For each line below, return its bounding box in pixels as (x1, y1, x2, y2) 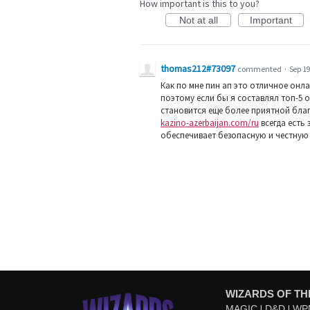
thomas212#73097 (161, 62, 235, 75)
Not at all (179, 15, 218, 26)
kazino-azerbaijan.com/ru (161, 117, 259, 129)
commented (237, 64, 283, 74)
